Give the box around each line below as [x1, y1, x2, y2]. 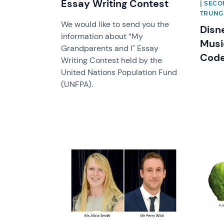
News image [60, 147, 105, 158]
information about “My [61, 31, 143, 42]
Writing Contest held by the [61, 55, 162, 66]
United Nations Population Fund [61, 67, 177, 78]
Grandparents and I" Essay [61, 43, 159, 54]
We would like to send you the [61, 19, 169, 30]
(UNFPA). [61, 79, 93, 90]
